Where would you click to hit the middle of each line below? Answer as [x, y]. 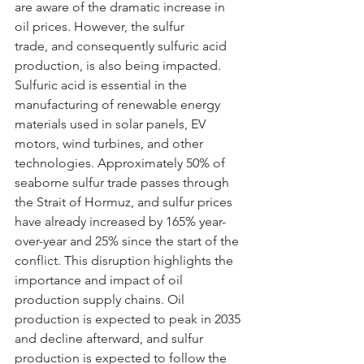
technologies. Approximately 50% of [121, 162]
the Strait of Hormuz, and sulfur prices [125, 201]
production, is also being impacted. [119, 65]
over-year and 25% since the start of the [128, 240]
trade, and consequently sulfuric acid [122, 45]
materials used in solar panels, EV [112, 123]
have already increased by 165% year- [120, 221]
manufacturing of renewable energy [119, 104]
